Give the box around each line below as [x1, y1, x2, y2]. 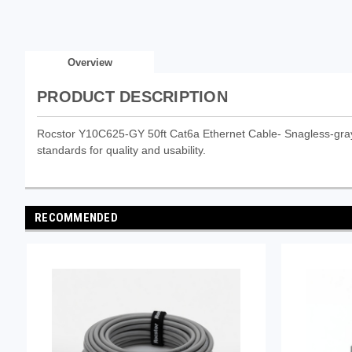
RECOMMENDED [35, 210, 118, 225]
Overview [67, 56, 112, 68]
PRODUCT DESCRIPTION [37, 87, 228, 105]
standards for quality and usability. [37, 143, 206, 156]
